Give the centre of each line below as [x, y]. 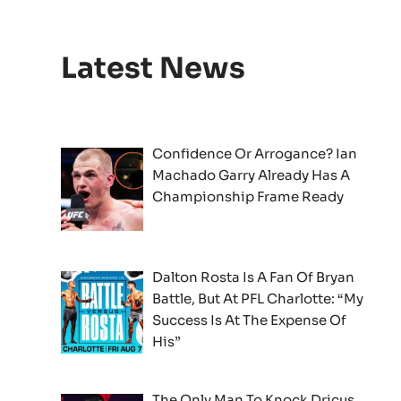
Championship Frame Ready [248, 196]
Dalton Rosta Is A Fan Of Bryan [254, 277]
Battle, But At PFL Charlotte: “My [258, 298]
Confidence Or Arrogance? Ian [255, 153]
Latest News [153, 68]
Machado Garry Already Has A [252, 175]
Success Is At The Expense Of [250, 320]
